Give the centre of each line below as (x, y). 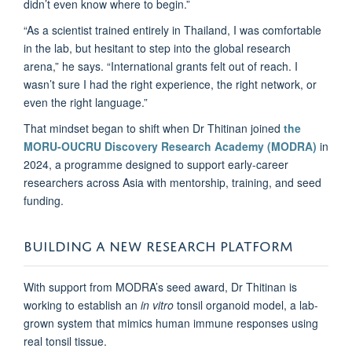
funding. (44, 200)
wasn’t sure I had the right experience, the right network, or (170, 84)
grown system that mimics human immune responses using (171, 323)
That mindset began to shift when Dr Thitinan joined (154, 128)
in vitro (157, 304)
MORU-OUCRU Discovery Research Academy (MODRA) (170, 146)
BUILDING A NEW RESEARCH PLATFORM (158, 243)
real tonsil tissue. (65, 341)
